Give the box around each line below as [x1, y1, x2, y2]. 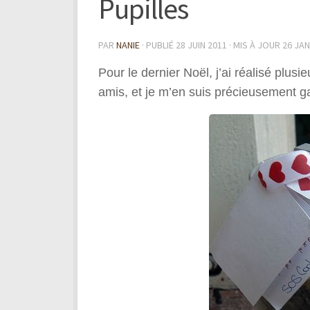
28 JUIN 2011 [176, 38, 227, 51]
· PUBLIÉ [142, 38, 176, 51]
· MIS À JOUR [227, 38, 282, 51]
